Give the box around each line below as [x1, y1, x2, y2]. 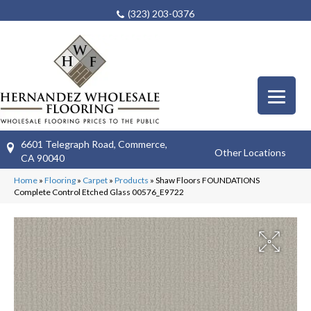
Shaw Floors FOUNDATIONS [155, 174, 260, 185]
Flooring [44, 174, 76, 185]
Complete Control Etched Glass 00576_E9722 [14, 186, 184, 197]
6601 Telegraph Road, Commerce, [21, 137, 167, 150]
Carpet [83, 174, 108, 185]
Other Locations [215, 146, 287, 159]
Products [115, 174, 149, 185]
